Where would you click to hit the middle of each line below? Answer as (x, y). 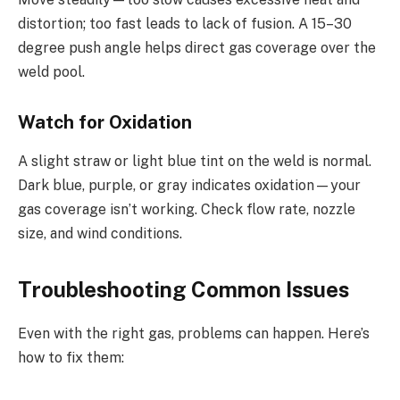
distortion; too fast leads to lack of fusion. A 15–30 (185, 24)
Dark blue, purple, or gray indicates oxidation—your (189, 186)
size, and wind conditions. (100, 234)
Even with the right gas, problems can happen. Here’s (194, 334)
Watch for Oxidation (105, 122)
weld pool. (51, 72)
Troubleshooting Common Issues (183, 290)
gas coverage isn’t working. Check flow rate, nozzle (187, 210)
